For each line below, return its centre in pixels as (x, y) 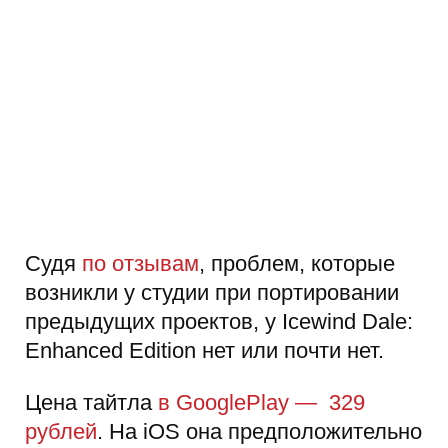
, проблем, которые (297, 264)
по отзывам (140, 264)
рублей (61, 431)
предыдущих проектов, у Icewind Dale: (219, 322)
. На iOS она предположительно (259, 431)
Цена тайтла (91, 402)
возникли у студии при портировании (212, 293)
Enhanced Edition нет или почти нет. (204, 351)
